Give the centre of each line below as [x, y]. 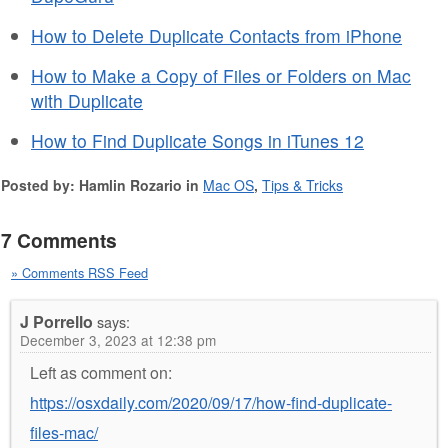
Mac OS [228, 184]
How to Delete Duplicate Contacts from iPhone [216, 35]
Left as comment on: [101, 372]
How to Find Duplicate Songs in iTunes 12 [197, 140]
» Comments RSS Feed [79, 272]
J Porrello [56, 321]
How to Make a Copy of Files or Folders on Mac [221, 75]
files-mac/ [64, 432]
